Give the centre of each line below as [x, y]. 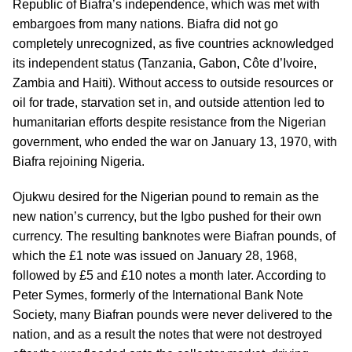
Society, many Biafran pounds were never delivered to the [172, 315]
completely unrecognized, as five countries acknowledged [173, 44]
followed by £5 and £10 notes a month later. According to [169, 275]
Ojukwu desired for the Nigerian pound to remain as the [166, 197]
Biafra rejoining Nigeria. [79, 161]
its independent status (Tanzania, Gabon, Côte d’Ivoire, [165, 63]
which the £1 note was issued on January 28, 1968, [155, 256]
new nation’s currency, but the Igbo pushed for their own [167, 216]
